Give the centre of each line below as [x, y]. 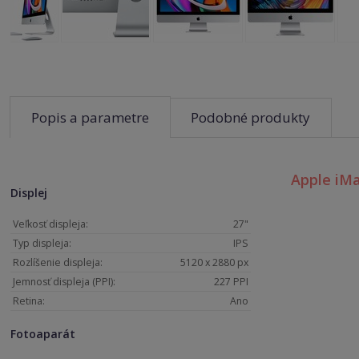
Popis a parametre [91, 117]
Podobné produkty [251, 117]
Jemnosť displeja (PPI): [65, 282]
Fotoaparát [43, 333]
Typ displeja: [42, 244]
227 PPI [232, 282]
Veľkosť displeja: [51, 224]
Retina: [29, 301]
